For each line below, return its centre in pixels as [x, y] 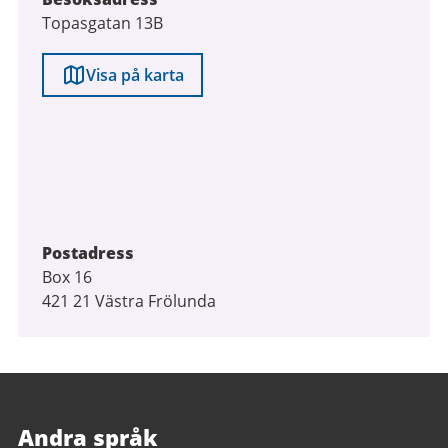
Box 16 [67, 277]
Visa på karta [134, 75]
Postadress [88, 253]
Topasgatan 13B [102, 23]
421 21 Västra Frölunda [129, 301]
